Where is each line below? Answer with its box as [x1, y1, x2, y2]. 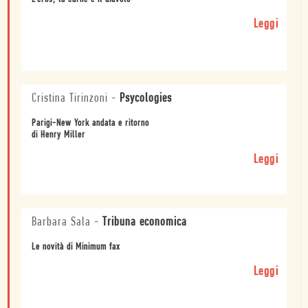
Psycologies [120, 92, 172, 106]
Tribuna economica [102, 216, 187, 230]
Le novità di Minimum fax [32, 242, 120, 253]
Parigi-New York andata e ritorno [32, 118, 149, 129]
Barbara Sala [32, 216, 91, 230]
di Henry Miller [32, 130, 85, 141]
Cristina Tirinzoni [32, 92, 108, 106]
